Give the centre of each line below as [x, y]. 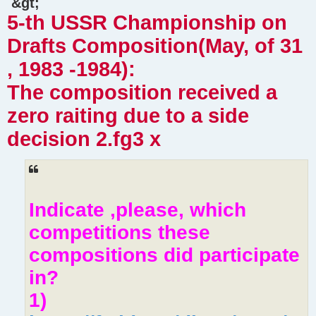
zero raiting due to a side [128, 115]
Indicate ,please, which [138, 209]
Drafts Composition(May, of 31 [155, 45]
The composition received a [142, 92]
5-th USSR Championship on [147, 22]
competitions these [120, 232]
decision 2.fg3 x [84, 139]
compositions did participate [164, 255]
